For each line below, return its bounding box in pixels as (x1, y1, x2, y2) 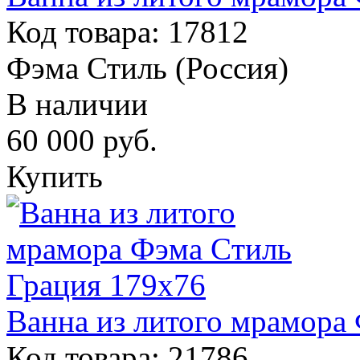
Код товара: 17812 (6, 14, 248, 49)
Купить (6, 158, 103, 194)
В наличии (6, 86, 148, 121)
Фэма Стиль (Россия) (6, 50, 288, 85)
